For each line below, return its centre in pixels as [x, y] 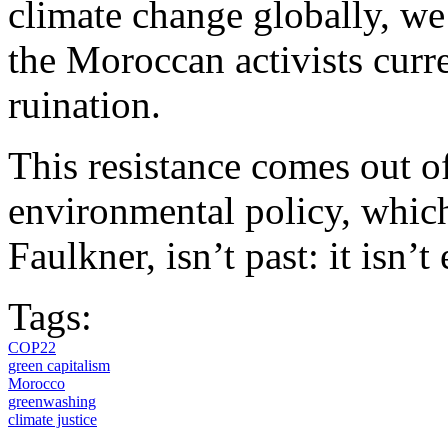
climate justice [52, 419]
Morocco [36, 383]
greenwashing [52, 401]
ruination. [84, 104]
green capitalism [59, 365]
